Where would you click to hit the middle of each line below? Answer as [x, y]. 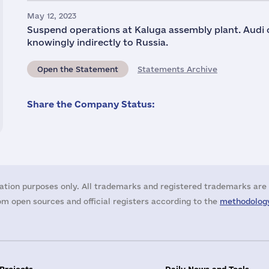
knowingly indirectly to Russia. [98, 42]
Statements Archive [177, 69]
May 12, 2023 [52, 16]
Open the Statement [78, 69]
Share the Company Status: [91, 104]
